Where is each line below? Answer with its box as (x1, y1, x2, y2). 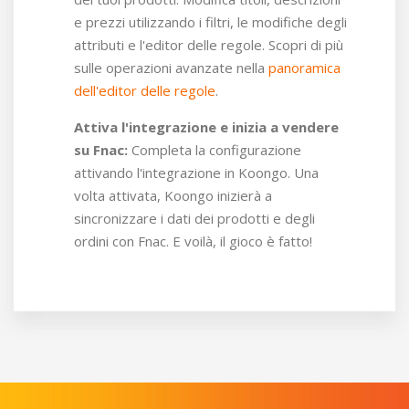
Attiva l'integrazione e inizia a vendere (74, 117, 339, 136)
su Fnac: (74, 140, 128, 159)
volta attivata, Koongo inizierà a (74, 185, 272, 204)
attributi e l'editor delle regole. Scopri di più (74, 35, 343, 54)
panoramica (268, 58, 341, 77)
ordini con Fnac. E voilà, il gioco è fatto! (74, 231, 312, 250)
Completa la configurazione (131, 140, 301, 159)
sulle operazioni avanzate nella (74, 58, 268, 77)
